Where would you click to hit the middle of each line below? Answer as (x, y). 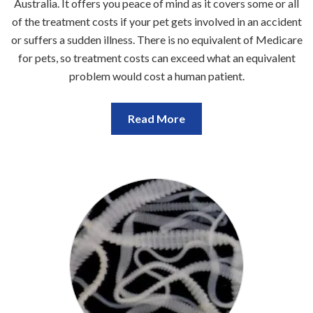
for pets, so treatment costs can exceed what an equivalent (156, 58)
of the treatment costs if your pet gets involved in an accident (156, 22)
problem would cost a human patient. (156, 76)
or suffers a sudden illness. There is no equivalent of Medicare (156, 40)
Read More (156, 119)
